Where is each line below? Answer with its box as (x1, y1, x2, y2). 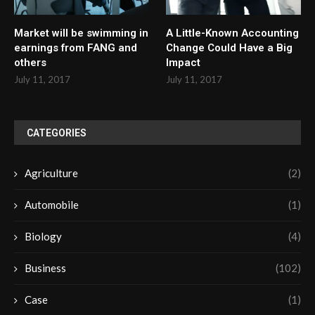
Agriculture (25, 166, 78, 179)
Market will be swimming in (14, 26, 148, 39)
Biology (25, 229, 62, 243)
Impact (166, 56, 201, 69)
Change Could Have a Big (166, 41, 293, 54)
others (14, 56, 46, 69)
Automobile (25, 198, 79, 211)
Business (25, 261, 66, 274)
